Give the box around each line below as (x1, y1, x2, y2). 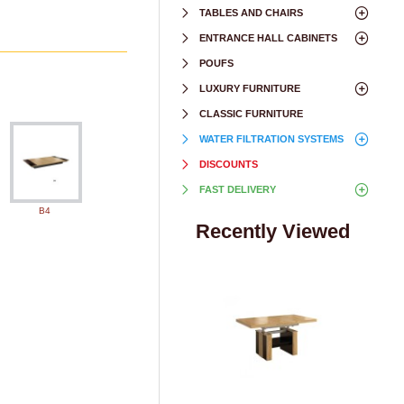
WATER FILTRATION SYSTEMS (199, 133, 344, 144)
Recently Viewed (196, 220, 350, 243)
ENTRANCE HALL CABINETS (199, 32, 337, 43)
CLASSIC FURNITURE (199, 108, 303, 119)
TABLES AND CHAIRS (199, 7, 303, 18)
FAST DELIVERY (199, 184, 276, 195)
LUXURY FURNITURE (199, 83, 300, 94)
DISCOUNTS (199, 159, 258, 170)
